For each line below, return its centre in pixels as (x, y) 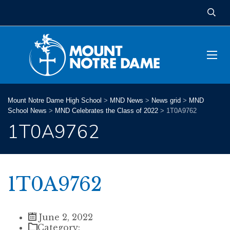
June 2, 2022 (65, 217)
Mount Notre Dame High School (55, 100)
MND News (127, 100)
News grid (166, 100)
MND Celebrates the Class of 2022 (107, 111)
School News (27, 111)
